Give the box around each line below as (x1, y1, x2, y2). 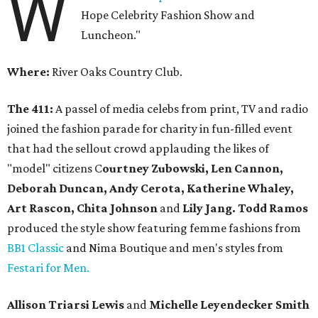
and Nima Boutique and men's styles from (64, 241, 283, 256)
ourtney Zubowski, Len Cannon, (102, 161, 283, 176)
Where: (7, 65, 50, 79)
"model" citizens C (7, 161, 102, 176)
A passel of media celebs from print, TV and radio (53, 102, 308, 116)
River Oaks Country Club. (50, 65, 182, 79)
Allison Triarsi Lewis (7, 297, 124, 312)
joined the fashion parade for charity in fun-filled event (7, 121, 292, 136)
